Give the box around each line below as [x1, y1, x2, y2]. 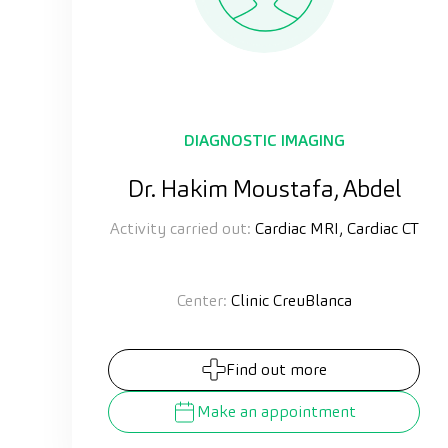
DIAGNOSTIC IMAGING [183, 129, 345, 151]
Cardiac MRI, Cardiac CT [250, 217, 419, 239]
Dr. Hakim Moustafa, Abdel [127, 172, 401, 204]
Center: [176, 289, 227, 311]
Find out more [225, 358, 327, 380]
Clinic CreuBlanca [226, 289, 352, 311]
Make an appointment [197, 400, 356, 422]
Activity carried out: [109, 217, 251, 239]
